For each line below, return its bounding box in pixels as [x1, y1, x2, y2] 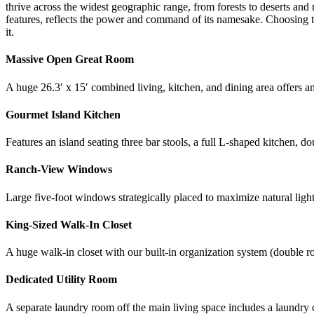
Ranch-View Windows [6, 163, 112, 176]
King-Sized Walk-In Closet [6, 218, 132, 231]
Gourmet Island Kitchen [6, 108, 121, 121]
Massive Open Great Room [6, 53, 134, 66]
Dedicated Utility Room [6, 273, 117, 286]
